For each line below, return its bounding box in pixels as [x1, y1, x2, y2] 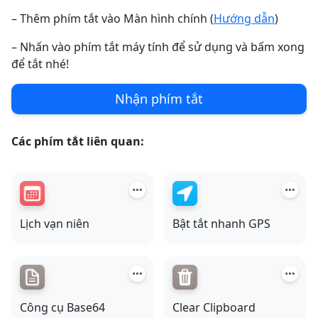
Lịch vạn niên [20, 216, 89, 232]
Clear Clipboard [172, 300, 256, 316]
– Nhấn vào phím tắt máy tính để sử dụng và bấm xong [11, 39, 305, 55]
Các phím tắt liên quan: [11, 133, 144, 150]
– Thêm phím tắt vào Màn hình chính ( [11, 11, 214, 27]
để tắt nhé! [11, 56, 69, 72]
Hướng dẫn [214, 11, 275, 27]
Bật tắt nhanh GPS [172, 216, 270, 232]
